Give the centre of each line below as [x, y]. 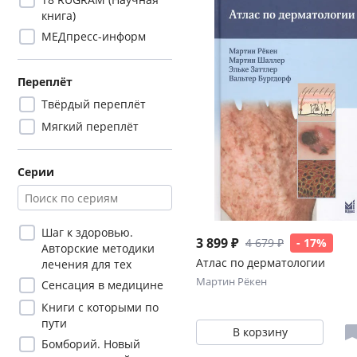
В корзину [260, 332]
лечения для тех [86, 264]
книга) [59, 16]
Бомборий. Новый [91, 344]
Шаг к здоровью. [87, 232]
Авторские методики [98, 248]
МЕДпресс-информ [94, 36]
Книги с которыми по [100, 307]
